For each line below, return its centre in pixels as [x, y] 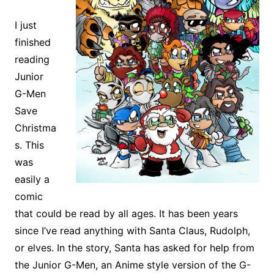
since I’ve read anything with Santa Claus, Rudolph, [132, 230]
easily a [32, 179]
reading [32, 59]
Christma [35, 128]
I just [25, 25]
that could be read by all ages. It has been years [126, 213]
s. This [29, 145]
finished [32, 42]
